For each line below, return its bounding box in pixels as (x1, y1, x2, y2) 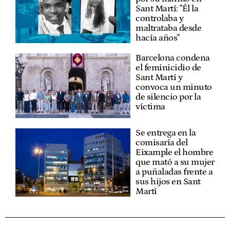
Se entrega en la (136, 127, 196, 138)
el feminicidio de (136, 62, 201, 73)
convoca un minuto (136, 82, 212, 92)
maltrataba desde (136, 23, 201, 33)
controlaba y (136, 13, 183, 24)
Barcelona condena (136, 52, 210, 63)
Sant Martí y (136, 72, 182, 83)
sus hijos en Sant (136, 176, 201, 187)
